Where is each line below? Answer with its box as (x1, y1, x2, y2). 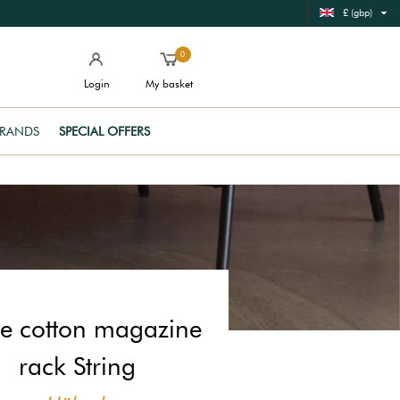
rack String (18, 351, 136, 381)
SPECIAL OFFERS (59, 124, 150, 138)
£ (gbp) (343, 6, 372, 19)
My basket (146, 77, 193, 90)
